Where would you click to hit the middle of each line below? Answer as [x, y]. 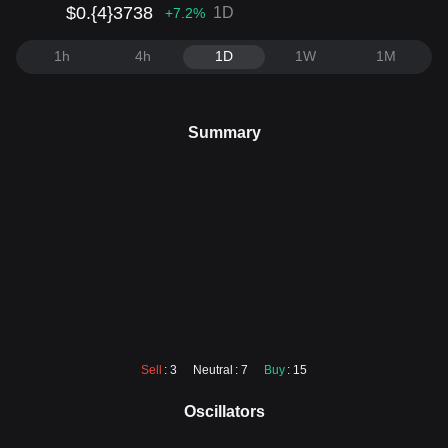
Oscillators [224, 411]
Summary [224, 132]
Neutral [213, 370]
